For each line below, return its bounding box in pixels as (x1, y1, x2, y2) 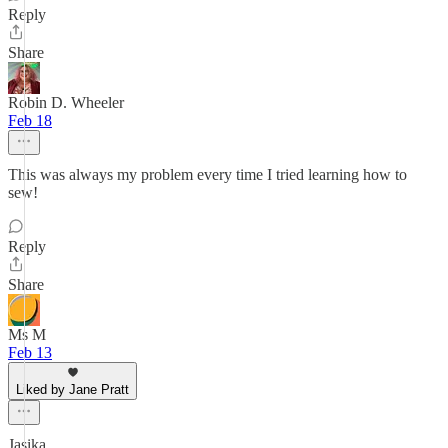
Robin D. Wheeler (8, 94, 124, 111)
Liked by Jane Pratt (16, 382, 129, 397)
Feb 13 (8, 344, 52, 361)
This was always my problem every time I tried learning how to (8, 166, 407, 183)
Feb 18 (8, 112, 52, 129)
